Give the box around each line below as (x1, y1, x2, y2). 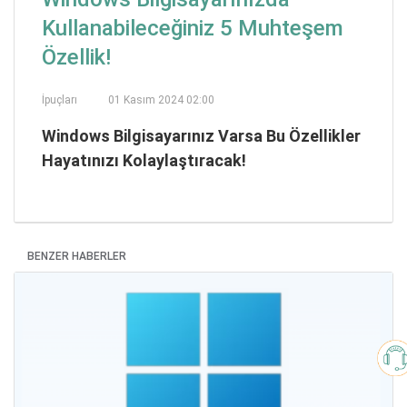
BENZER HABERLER (27, 250, 126, 263)
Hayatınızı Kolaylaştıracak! (42, 151, 246, 170)
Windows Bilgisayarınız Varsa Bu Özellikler (42, 126, 361, 145)
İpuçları (42, 94, 77, 106)
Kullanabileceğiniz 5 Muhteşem (42, 15, 343, 41)
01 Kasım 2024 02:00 (108, 94, 214, 106)
